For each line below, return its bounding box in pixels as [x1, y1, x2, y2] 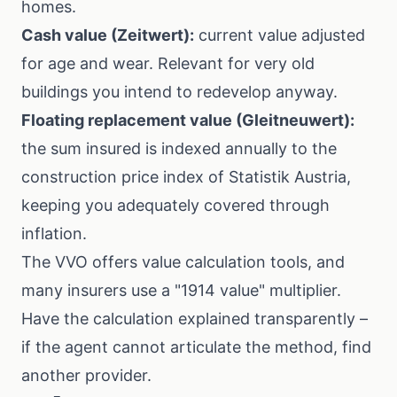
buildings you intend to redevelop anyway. [21, 82, 338, 101]
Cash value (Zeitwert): [21, 26, 194, 44]
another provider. [21, 366, 152, 385]
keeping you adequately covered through [21, 196, 330, 214]
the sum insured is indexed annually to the [21, 139, 337, 158]
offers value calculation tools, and [88, 253, 345, 271]
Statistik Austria [229, 167, 346, 186]
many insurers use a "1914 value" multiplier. [21, 281, 341, 300]
